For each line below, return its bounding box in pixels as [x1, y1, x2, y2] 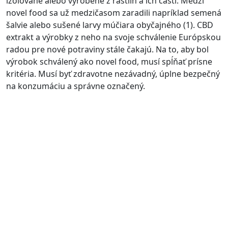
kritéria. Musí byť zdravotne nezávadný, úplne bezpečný [6, 68, 220, 79]
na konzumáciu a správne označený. [6, 80, 145, 92]
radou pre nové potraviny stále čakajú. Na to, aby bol [6, 43, 209, 55]
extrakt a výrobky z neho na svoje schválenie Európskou [6, 31, 221, 43]
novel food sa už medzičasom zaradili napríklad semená [6, 7, 221, 18]
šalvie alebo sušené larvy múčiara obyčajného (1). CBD [6, 19, 213, 31]
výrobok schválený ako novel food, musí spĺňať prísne [6, 55, 212, 67]
